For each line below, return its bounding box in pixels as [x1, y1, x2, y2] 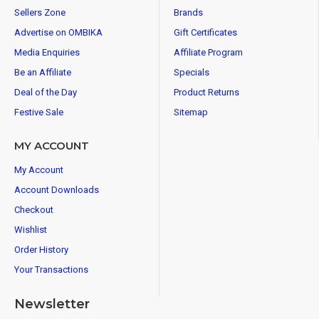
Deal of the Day [14, 87, 77, 98]
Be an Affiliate [14, 67, 71, 78]
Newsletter [14, 296, 90, 312]
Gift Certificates [174, 27, 237, 38]
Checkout [14, 204, 53, 215]
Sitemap [174, 107, 208, 117]
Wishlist [14, 224, 47, 235]
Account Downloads [14, 184, 99, 195]
